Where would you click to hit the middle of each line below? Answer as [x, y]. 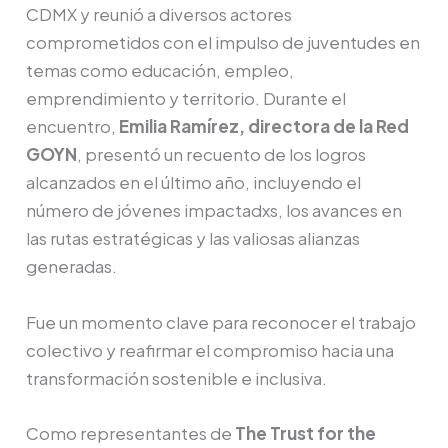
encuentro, [73, 126]
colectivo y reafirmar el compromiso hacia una [210, 349]
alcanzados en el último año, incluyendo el [194, 182]
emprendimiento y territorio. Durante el [186, 98]
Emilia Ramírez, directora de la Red [264, 126]
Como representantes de [131, 432]
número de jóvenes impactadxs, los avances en [214, 210]
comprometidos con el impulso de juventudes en [223, 42]
